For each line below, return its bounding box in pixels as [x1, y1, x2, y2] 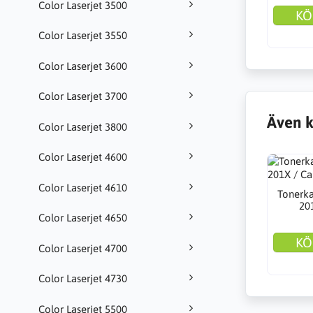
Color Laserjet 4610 [38, 181, 127, 194]
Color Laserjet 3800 [38, 120, 127, 133]
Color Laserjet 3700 [38, 90, 127, 103]
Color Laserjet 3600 [38, 59, 127, 72]
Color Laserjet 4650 [38, 212, 127, 224]
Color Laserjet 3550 [38, 29, 127, 42]
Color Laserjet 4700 [38, 242, 127, 254]
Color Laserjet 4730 [38, 272, 127, 285]
